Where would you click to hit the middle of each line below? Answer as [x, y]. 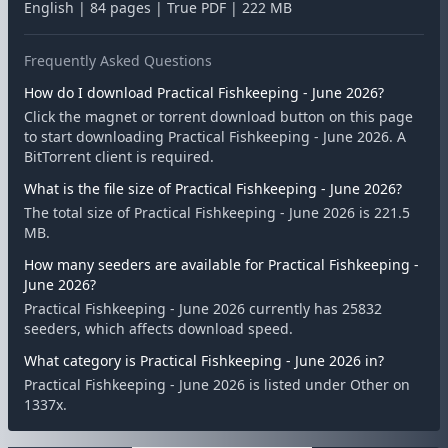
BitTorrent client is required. [119, 156]
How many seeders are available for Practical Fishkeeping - [221, 264]
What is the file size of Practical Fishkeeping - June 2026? [213, 188]
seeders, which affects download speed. [158, 328]
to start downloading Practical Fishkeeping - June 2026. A [215, 136]
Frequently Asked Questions [118, 60]
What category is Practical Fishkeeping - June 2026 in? [204, 360]
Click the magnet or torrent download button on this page [218, 116]
